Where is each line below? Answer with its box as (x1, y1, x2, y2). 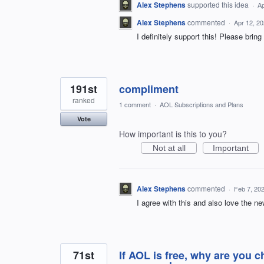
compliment (119, 81, 179, 97)
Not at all (152, 143, 186, 153)
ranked (72, 95, 95, 105)
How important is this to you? (119, 128, 227, 140)
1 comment (119, 100, 151, 110)
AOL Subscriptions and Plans (160, 100, 243, 110)
